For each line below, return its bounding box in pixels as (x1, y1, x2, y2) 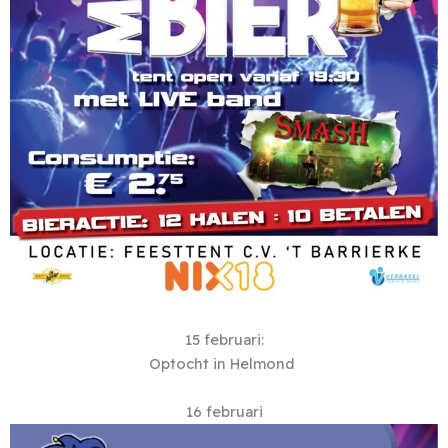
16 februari (185, 402, 263, 422)
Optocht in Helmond (149, 354, 299, 374)
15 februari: (184, 330, 264, 350)
